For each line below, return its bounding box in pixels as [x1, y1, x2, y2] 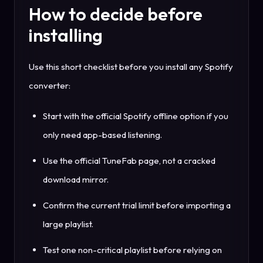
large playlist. [43, 218, 93, 230]
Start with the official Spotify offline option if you [43, 110, 228, 122]
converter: [29, 80, 70, 92]
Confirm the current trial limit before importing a [43, 200, 231, 211]
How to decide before [29, 3, 203, 26]
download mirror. [43, 174, 109, 186]
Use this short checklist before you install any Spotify [29, 61, 233, 73]
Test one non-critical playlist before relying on [43, 244, 222, 256]
